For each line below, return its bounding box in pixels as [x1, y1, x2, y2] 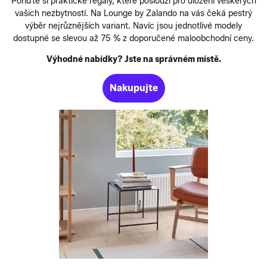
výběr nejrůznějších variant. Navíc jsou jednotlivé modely [25, 20, 242, 31]
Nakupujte [109, 82, 158, 94]
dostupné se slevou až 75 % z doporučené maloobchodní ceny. [13, 33, 254, 44]
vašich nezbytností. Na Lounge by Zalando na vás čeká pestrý [15, 8, 252, 18]
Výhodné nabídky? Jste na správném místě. [46, 54, 221, 64]
